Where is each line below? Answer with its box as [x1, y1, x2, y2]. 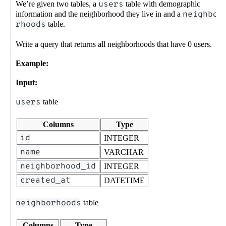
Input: [16, 78, 37, 87]
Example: [16, 59, 48, 68]
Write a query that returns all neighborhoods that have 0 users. [16, 39, 214, 48]
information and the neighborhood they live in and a [16, 9, 183, 18]
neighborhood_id [20, 161, 96, 172]
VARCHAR [104, 147, 144, 156]
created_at [20, 175, 71, 186]
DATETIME [104, 176, 145, 185]
